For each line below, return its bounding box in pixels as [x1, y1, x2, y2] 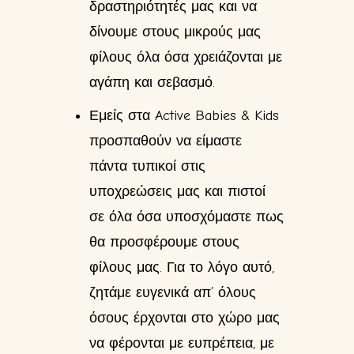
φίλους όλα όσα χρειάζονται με [89, 48, 282, 66]
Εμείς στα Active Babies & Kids [89, 107, 279, 124]
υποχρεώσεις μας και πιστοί [89, 183, 265, 200]
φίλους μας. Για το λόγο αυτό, [89, 258, 274, 276]
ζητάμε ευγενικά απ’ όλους [89, 284, 256, 301]
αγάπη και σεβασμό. [89, 73, 215, 91]
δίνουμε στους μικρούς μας [89, 23, 261, 40]
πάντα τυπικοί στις [89, 157, 205, 175]
